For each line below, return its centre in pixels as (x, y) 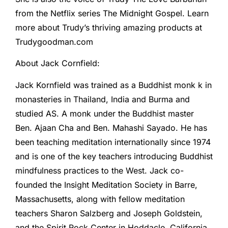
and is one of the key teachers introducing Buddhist (114, 156)
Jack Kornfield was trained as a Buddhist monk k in (113, 85)
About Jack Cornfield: (58, 63)
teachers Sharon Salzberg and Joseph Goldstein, (109, 213)
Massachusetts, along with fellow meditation (100, 199)
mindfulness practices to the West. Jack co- (99, 170)
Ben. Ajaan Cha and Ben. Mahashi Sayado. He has (111, 127)
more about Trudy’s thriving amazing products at (109, 27)
